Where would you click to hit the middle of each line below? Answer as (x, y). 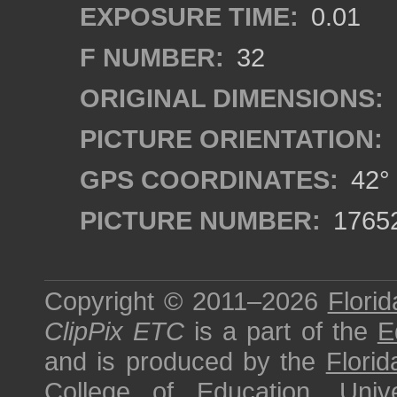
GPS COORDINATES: (209, 179)
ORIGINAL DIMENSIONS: (232, 98)
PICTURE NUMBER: (200, 220)
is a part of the (281, 331)
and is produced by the (185, 361)
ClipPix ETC (115, 331)
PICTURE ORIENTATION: (231, 139)
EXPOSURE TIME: (189, 16)
